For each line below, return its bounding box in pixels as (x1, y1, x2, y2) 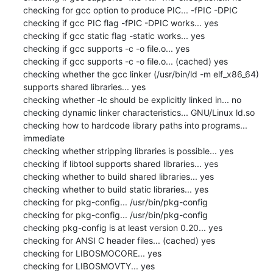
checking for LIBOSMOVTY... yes (23, 260, 155, 271)
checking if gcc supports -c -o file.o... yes (23, 43, 190, 54)
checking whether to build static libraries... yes (23, 183, 208, 194)
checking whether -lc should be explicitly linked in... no (23, 94, 241, 105)
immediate (23, 132, 65, 143)
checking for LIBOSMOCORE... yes (23, 247, 161, 258)
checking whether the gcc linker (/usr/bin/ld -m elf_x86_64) (23, 68, 259, 79)
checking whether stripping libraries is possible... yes (23, 145, 233, 156)
